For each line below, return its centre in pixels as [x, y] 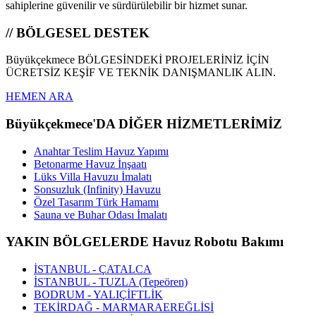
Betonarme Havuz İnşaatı [90, 164]
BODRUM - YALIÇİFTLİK [98, 295]
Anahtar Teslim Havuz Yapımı [101, 151]
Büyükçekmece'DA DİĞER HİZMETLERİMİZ [144, 123]
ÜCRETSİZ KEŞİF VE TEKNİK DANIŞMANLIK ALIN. [141, 73]
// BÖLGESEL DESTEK [78, 32]
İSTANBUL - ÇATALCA [93, 269]
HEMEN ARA [39, 97]
